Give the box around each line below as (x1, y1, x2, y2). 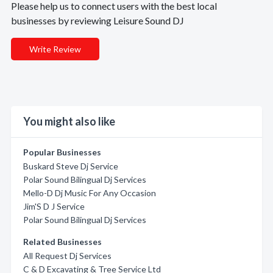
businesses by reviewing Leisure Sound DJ (11, 15, 184, 26)
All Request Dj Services (23, 250, 112, 261)
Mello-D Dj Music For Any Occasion (23, 188, 156, 198)
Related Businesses (23, 236, 102, 247)
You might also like (23, 115, 115, 128)
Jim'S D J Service (23, 201, 85, 211)
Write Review (29, 44, 81, 54)
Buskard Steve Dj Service (23, 161, 118, 171)
